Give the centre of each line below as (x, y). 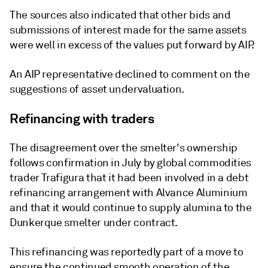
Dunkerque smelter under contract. (94, 223)
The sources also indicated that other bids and (120, 15)
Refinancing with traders (82, 118)
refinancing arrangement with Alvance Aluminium (129, 193)
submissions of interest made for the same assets (128, 30)
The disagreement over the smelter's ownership (124, 148)
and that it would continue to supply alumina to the (131, 208)
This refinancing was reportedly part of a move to (127, 252)
